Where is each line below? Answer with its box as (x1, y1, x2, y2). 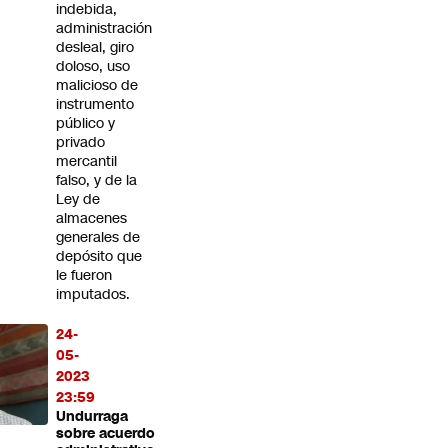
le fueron (56, 265, 112, 286)
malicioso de (56, 75, 138, 96)
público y (56, 113, 115, 134)
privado (56, 132, 105, 153)
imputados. (56, 284, 130, 305)
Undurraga (56, 407, 128, 427)
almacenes (56, 208, 127, 229)
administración (56, 18, 152, 39)
